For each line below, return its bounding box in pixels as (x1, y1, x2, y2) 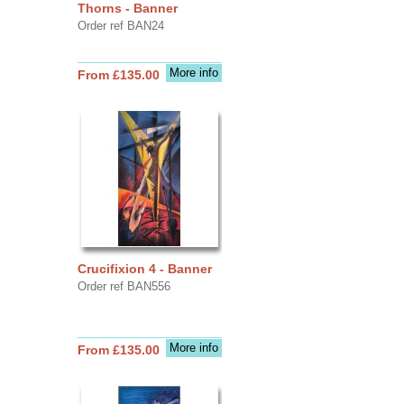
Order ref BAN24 (77, 18, 164, 32)
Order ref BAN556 (77, 279, 170, 293)
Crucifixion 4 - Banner (77, 261, 212, 276)
